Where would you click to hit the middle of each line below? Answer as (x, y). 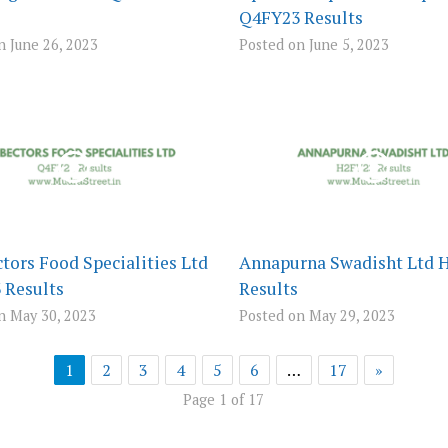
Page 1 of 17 (224, 400)
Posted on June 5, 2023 (313, 44)
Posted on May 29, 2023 (316, 316)
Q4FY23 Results (300, 17)
